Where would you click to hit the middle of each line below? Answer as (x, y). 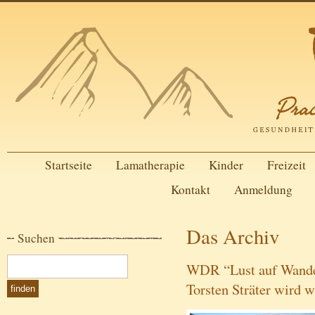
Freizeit (286, 165)
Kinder (226, 165)
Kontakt (190, 189)
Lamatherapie (150, 165)
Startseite (68, 165)
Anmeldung (263, 189)
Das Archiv (233, 236)
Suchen (36, 238)
